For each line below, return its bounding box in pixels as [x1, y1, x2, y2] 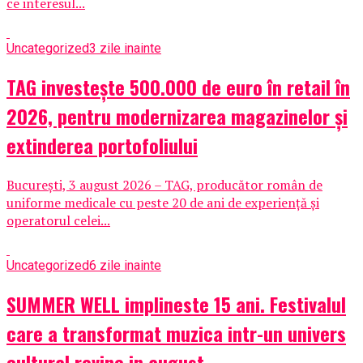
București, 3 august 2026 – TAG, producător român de [6, 175, 322, 194]
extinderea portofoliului [6, 130, 198, 160]
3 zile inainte [89, 41, 161, 56]
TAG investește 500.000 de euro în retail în [6, 71, 350, 101]
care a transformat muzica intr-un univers [6, 318, 346, 348]
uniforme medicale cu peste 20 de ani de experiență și [6, 193, 319, 211]
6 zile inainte [89, 257, 161, 273]
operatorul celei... [6, 211, 110, 229]
